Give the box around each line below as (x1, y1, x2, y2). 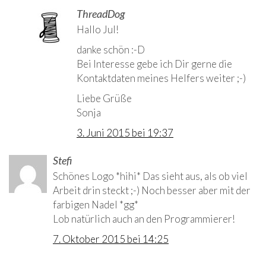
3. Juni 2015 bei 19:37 (77, 126, 173, 140)
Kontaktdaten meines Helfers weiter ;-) (77, 72, 246, 85)
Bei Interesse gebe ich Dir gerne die (77, 58, 232, 71)
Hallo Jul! (77, 23, 119, 36)
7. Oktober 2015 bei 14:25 (53, 233, 169, 246)
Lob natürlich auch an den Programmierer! (53, 213, 235, 226)
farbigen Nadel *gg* (53, 198, 138, 211)
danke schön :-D (77, 43, 145, 56)
